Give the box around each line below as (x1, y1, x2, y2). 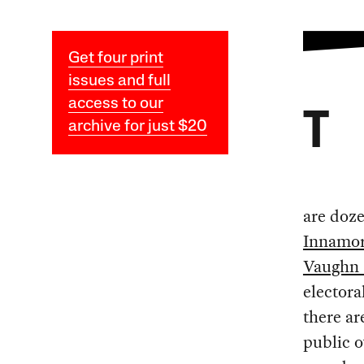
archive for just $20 (67, 119, 207, 136)
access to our (67, 96, 163, 113)
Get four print (67, 50, 163, 67)
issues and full (67, 73, 171, 90)
